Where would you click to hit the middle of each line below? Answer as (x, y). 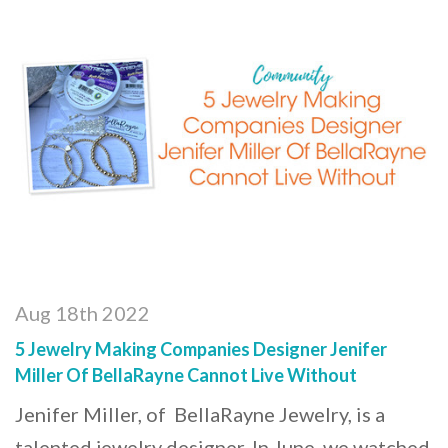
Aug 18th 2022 (82, 312)
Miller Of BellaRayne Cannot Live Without (186, 374)
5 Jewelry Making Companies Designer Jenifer (201, 348)
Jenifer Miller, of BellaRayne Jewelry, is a (200, 413)
